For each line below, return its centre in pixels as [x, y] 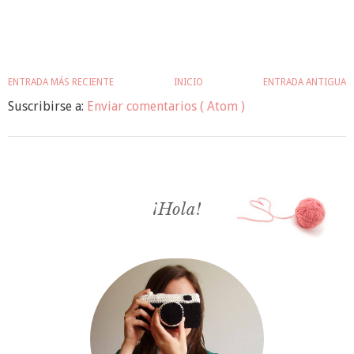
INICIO [188, 82]
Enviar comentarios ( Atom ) [166, 106]
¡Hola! [177, 209]
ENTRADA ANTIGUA [305, 82]
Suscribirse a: [47, 106]
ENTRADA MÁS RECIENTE [61, 82]
